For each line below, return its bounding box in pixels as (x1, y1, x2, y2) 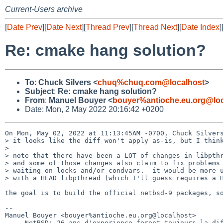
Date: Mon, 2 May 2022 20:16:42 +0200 (25, 105, 164, 113)
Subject (25, 87, 54, 96)
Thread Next (133, 23, 177, 31)
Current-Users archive (5, 5, 83, 13)
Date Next (46, 23, 82, 31)
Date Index (181, 23, 220, 31)
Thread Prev (86, 23, 129, 31)
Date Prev (7, 23, 42, 31)
